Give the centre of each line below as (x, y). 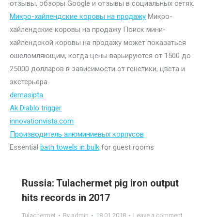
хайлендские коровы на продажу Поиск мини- (88, 30)
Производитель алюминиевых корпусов (77, 134)
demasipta (26, 95)
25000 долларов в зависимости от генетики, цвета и (97, 69)
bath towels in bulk (70, 147)
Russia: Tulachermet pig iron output (100, 183)
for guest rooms (127, 147)
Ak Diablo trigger (36, 108)
